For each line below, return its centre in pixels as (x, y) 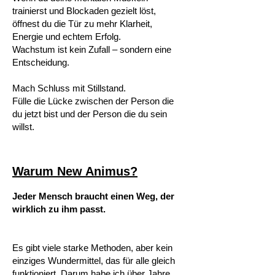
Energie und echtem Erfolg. (67, 37)
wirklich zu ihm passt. (59, 209)
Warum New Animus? (75, 171)
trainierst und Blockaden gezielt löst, (84, 11)
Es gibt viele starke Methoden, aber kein (92, 248)
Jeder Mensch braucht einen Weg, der (93, 196)
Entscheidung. (41, 62)
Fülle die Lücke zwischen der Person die (93, 101)
